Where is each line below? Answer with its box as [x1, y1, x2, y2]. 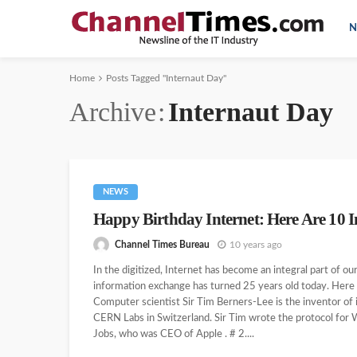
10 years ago [229, 239, 282, 249]
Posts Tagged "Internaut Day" [106, 73, 226, 83]
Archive [69, 97, 156, 127]
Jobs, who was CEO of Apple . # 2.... [93, 329, 254, 340]
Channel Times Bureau [115, 239, 210, 249]
